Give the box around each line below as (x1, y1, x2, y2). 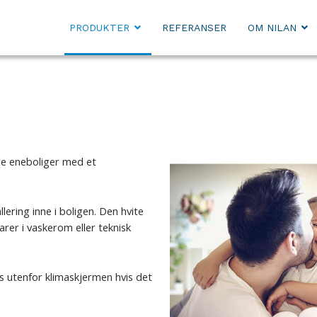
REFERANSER (161, 22, 226, 33)
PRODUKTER (69, 22, 129, 33)
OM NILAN (247, 22, 296, 33)
